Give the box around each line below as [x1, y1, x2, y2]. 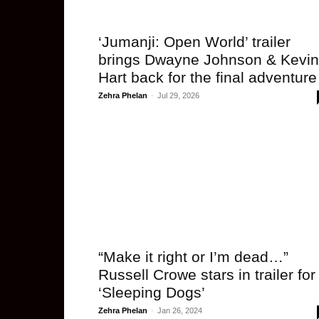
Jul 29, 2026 [157, 91, 199, 100]
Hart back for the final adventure [98, 69, 317, 85]
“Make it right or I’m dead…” [98, 249, 288, 265]
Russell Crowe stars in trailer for [98, 266, 315, 283]
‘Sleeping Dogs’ [98, 284, 205, 300]
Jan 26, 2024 [157, 306, 202, 315]
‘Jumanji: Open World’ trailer [98, 33, 291, 50]
